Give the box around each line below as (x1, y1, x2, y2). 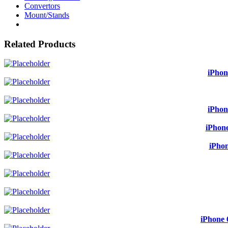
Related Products (4, 38, 75, 49)
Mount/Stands (24, 10, 69, 19)
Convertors (24, 1, 60, 10)
